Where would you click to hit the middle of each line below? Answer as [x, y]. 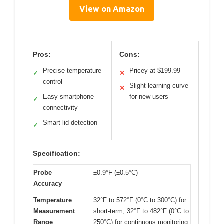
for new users [149, 97]
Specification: [57, 154]
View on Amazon [112, 9]
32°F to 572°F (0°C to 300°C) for [140, 200]
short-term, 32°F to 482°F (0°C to [141, 211]
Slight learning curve [159, 86]
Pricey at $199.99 [155, 71]
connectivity [60, 108]
